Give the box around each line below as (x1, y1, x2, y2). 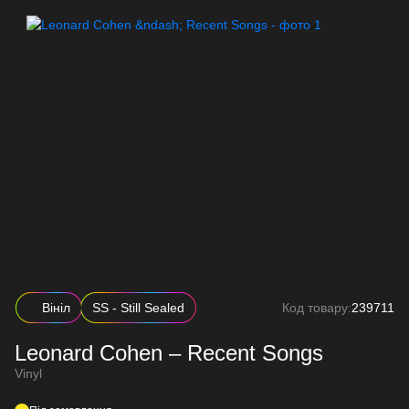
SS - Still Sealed (92, 300, 184, 315)
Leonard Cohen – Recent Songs (15, 341, 323, 365)
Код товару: (282, 300, 351, 315)
